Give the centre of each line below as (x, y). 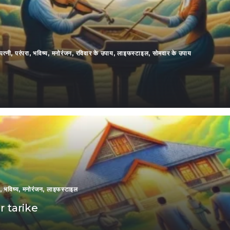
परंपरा (22, 53)
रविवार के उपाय (94, 53)
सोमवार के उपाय (172, 53)
